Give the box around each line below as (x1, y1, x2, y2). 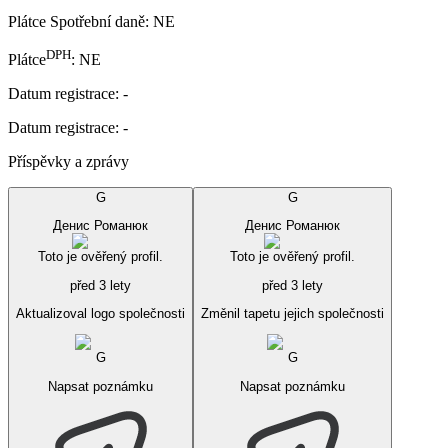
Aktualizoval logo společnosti (16, 306, 185, 322)
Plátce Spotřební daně (8, 12, 145, 30)
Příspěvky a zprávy (8, 153, 129, 171)
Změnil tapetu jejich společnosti (201, 306, 384, 322)
